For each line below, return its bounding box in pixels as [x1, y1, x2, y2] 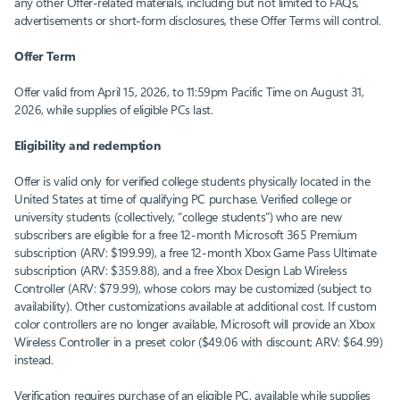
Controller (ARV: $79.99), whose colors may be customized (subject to [14, 279, 371, 297]
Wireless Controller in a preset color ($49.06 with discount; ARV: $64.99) [14, 333, 383, 351]
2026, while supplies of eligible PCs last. [14, 101, 213, 119]
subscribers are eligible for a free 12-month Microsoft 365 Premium [14, 226, 357, 244]
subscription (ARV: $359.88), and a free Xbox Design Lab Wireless [14, 262, 347, 279]
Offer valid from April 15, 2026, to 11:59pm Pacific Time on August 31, [14, 83, 364, 101]
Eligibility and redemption [14, 137, 163, 154]
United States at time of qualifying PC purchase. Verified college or [14, 190, 352, 208]
